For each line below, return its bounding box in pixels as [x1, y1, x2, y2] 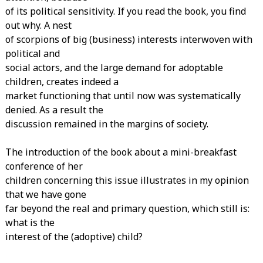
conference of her [5, 159, 83, 173]
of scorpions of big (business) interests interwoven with [5, 32, 252, 46]
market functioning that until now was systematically [5, 89, 241, 102]
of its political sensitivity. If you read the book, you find [5, 4, 246, 18]
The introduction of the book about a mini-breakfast [5, 145, 237, 159]
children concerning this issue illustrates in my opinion [5, 173, 249, 187]
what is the [5, 215, 55, 229]
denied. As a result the [5, 103, 103, 116]
